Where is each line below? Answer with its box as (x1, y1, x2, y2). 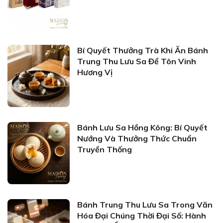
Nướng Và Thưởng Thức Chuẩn (77, 133, 197, 143)
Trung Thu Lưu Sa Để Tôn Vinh (77, 56, 196, 66)
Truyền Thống (77, 144, 132, 154)
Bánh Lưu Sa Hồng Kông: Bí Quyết (77, 122, 208, 132)
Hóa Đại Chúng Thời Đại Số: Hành (77, 211, 206, 221)
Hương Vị (77, 67, 112, 77)
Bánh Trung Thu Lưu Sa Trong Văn (77, 200, 213, 210)
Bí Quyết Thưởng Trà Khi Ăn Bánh (77, 45, 208, 55)
